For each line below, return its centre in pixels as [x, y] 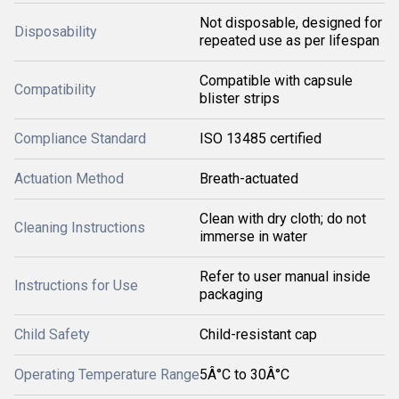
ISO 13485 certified [261, 138]
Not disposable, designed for [291, 23]
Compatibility [55, 90]
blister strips [240, 98]
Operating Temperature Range [107, 375]
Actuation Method [69, 179]
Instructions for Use [76, 285]
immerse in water [253, 236]
